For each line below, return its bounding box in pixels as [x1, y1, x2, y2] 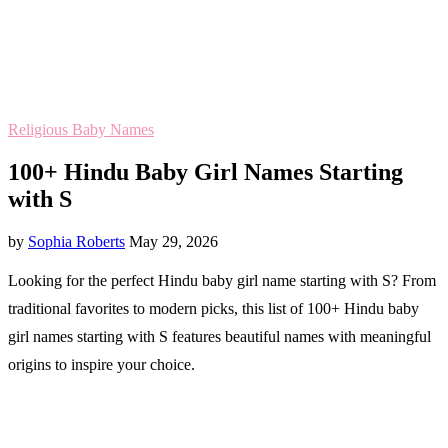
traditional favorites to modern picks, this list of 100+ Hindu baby [8, 300, 419, 318]
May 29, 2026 [129, 233, 218, 251]
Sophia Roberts [28, 233, 125, 251]
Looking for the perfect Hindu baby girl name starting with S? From [8, 272, 436, 290]
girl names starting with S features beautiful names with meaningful [8, 328, 431, 346]
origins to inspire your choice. [8, 356, 195, 374]
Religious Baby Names [8, 121, 154, 139]
